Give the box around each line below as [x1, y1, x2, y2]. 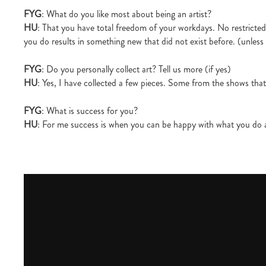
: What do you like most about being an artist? [42, 7, 211, 21]
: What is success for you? [42, 104, 138, 118]
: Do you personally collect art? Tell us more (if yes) [42, 62, 231, 77]
